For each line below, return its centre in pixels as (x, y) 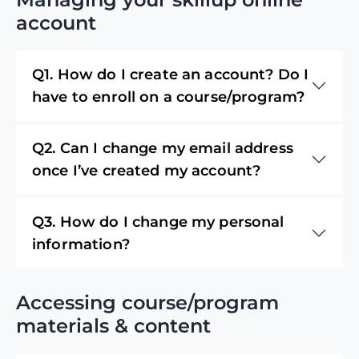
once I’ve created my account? (147, 170)
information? (81, 244)
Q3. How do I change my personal (158, 222)
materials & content (113, 325)
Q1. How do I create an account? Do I (171, 74)
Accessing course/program (147, 302)
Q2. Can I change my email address (163, 148)
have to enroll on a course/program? (169, 97)
